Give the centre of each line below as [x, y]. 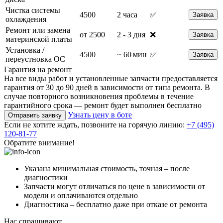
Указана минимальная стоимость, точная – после [107, 168]
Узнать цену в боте [100, 114]
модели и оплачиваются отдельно [81, 195]
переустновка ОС [35, 59]
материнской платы [39, 39]
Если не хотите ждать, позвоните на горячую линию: [94, 124]
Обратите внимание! [39, 142]
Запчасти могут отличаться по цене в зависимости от [114, 186]
